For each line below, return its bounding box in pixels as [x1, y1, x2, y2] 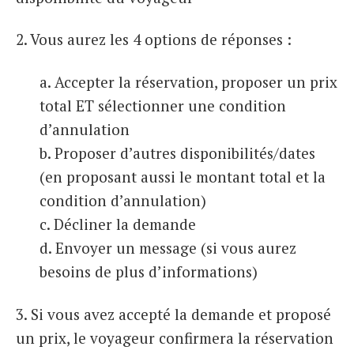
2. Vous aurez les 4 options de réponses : [16, 29, 292, 50]
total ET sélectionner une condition [40, 96, 286, 116]
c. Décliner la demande [40, 214, 196, 235]
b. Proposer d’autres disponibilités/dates [40, 143, 315, 164]
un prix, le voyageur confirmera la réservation [16, 327, 333, 348]
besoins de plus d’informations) [40, 262, 258, 282]
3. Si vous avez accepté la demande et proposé [16, 303, 331, 324]
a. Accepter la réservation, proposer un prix [40, 72, 337, 92]
